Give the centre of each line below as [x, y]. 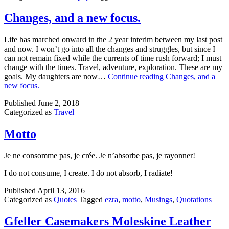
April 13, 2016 [61, 190]
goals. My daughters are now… [56, 77]
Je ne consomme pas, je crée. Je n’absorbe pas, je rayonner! [100, 156]
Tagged [92, 200]
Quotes [65, 200]
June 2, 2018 [59, 103]
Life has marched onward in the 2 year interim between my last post [113, 40]
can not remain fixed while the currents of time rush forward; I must [113, 58]
